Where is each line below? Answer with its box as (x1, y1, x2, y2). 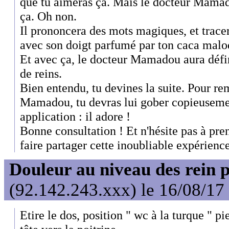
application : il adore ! (20, 109, 130, 123)
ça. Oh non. (20, 9, 77, 23)
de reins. (20, 66, 62, 80)
